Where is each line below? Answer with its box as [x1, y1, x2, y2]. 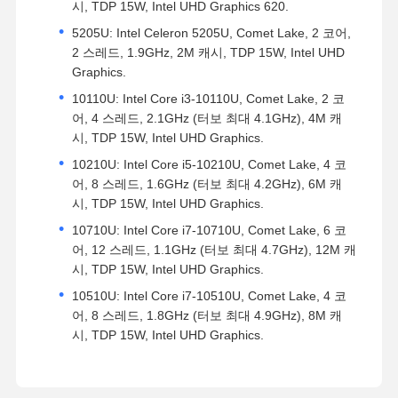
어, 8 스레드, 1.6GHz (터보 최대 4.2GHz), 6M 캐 [71, 176, 342, 191]
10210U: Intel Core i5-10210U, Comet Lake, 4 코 [71, 156, 346, 171]
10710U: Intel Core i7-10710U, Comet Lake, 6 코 [71, 222, 346, 237]
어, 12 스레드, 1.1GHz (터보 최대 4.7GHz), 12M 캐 [71, 242, 356, 257]
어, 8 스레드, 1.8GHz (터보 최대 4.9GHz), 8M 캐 [71, 307, 342, 322]
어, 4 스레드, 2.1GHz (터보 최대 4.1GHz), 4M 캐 [71, 110, 342, 125]
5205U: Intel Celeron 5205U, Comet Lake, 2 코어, [71, 25, 351, 40]
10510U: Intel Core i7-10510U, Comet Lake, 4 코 [71, 288, 346, 303]
